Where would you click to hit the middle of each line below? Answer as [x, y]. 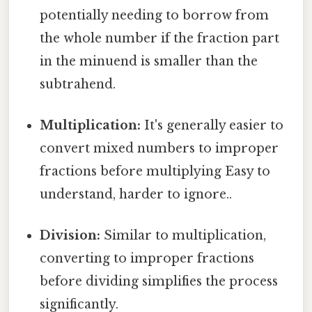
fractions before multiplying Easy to [155, 172]
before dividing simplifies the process [159, 282]
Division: [70, 236]
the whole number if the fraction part [160, 38]
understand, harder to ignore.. [136, 195]
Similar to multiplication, [184, 236]
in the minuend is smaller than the [149, 61]
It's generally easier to [212, 126]
